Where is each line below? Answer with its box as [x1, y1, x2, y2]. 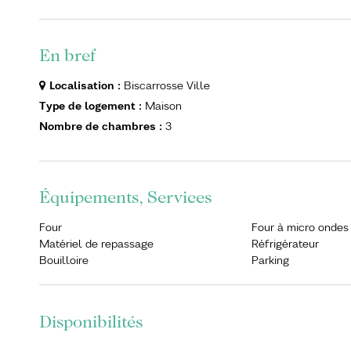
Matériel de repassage [39, 236, 154, 251]
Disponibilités [39, 311, 143, 332]
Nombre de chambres [39, 118, 159, 133]
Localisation [49, 78, 118, 92]
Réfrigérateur [251, 236, 320, 251]
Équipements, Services [39, 186, 212, 208]
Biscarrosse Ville [124, 78, 210, 92]
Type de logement [39, 98, 139, 113]
